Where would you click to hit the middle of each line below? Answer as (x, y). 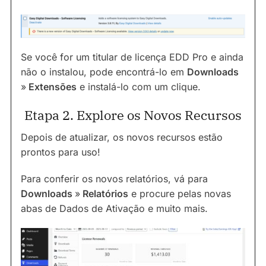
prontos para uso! (61, 152)
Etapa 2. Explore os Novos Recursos (133, 115)
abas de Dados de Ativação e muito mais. (114, 209)
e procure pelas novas (180, 194)
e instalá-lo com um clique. (139, 87)
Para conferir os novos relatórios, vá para (114, 179)
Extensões (51, 87)
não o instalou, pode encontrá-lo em (104, 72)
